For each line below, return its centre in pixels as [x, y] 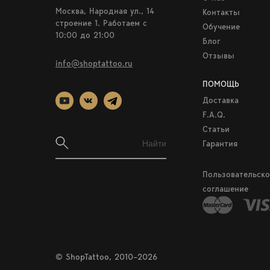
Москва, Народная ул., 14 [105, 11]
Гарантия [220, 143]
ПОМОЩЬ [221, 84]
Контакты [221, 12]
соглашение [225, 189]
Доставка [221, 100]
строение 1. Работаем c [101, 23]
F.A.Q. [214, 115]
